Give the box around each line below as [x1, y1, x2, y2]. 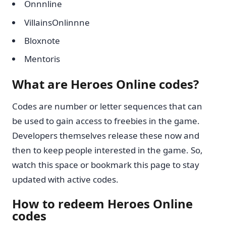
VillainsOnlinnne [24, 16, 90, 28]
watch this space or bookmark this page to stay [12, 158, 199, 171]
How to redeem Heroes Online [12, 195, 193, 212]
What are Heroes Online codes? [12, 75, 199, 92]
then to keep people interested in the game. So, [12, 144, 203, 156]
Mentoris [24, 52, 60, 65]
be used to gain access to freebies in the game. [12, 115, 200, 127]
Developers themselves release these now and [12, 129, 199, 141]
